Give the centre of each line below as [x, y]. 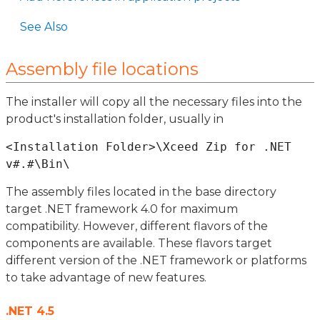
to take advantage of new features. [106, 277]
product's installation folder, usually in [115, 119]
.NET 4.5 [30, 311]
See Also [44, 27]
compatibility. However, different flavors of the [137, 226]
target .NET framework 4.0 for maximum [122, 209]
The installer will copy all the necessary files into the [154, 102]
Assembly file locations [102, 69]
